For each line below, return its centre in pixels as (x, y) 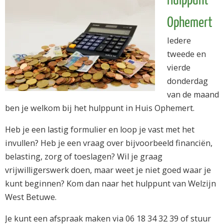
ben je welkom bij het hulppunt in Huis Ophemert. (100, 108)
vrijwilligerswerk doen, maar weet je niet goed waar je (108, 170)
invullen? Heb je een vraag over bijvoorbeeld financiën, (109, 143)
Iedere (179, 40)
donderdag (187, 81)
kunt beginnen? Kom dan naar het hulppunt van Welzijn (110, 184)
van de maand (193, 94)
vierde (179, 67)
